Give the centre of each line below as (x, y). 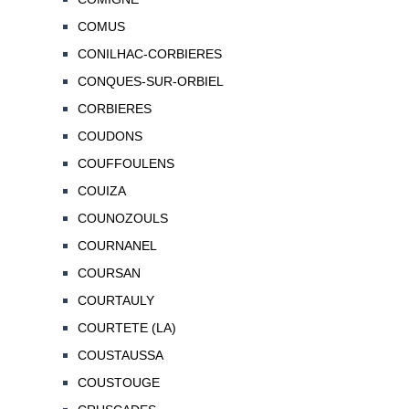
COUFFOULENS (126, 164)
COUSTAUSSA (120, 356)
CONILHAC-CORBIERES (149, 54)
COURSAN (109, 273)
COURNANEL (117, 246)
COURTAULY (115, 301)
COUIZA (101, 191)
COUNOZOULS (122, 219)
